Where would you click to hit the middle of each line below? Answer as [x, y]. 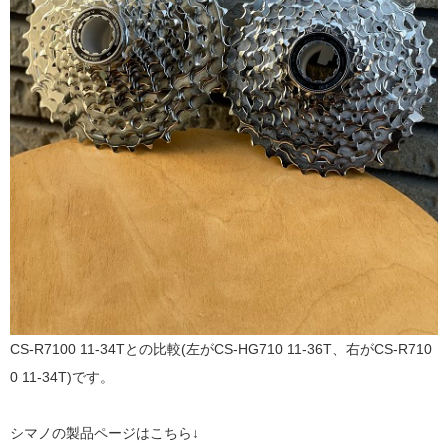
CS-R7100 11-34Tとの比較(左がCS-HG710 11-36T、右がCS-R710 [221, 349]
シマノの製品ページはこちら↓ [104, 433]
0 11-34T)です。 [64, 377]
